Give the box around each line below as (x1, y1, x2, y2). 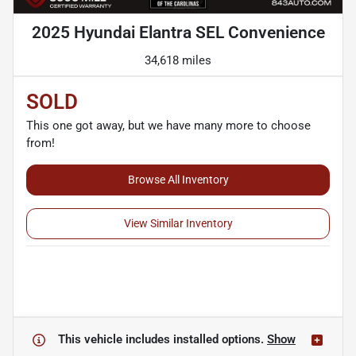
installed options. (173, 332, 267, 347)
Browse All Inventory (127, 173, 229, 187)
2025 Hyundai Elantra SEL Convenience (31, 23, 325, 43)
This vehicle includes (58, 332, 173, 347)
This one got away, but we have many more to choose (26, 118, 311, 133)
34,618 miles (145, 53, 211, 68)
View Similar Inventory (123, 217, 233, 230)
